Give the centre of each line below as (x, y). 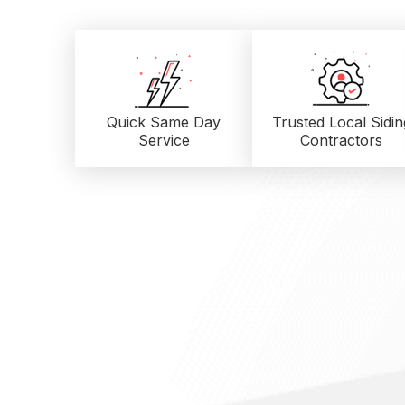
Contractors (341, 140)
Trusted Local (321, 122)
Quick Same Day (164, 122)
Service (164, 140)
